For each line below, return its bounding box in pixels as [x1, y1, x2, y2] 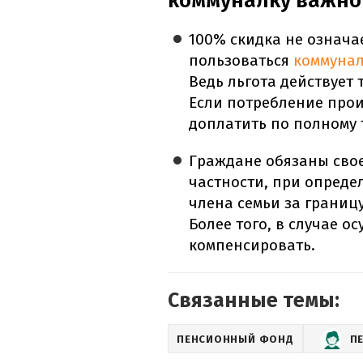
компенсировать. [189, 236, 316, 255]
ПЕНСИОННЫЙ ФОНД [177, 332, 294, 345]
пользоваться [189, 51, 294, 70]
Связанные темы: [168, 288, 340, 314]
